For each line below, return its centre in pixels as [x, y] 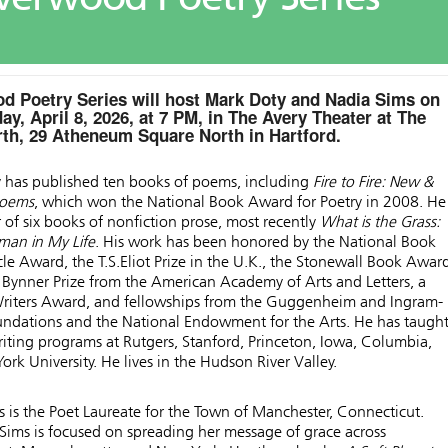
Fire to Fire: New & [373, 182]
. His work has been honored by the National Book [265, 242]
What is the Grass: [380, 222]
